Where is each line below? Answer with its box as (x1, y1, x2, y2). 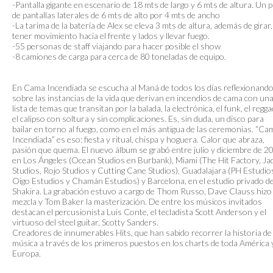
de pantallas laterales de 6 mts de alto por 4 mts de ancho (12, 10, 220, 21)
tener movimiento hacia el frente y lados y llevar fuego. (12, 30, 210, 41)
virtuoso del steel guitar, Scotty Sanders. (12, 217, 158, 228)
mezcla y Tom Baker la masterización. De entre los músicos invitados (12, 196, 262, 207)
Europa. (12, 248, 41, 259)
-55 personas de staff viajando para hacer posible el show (12, 41, 221, 52)
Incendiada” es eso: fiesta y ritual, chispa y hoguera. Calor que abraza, (12, 134, 264, 145)
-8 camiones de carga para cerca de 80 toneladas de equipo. (12, 51, 226, 62)
